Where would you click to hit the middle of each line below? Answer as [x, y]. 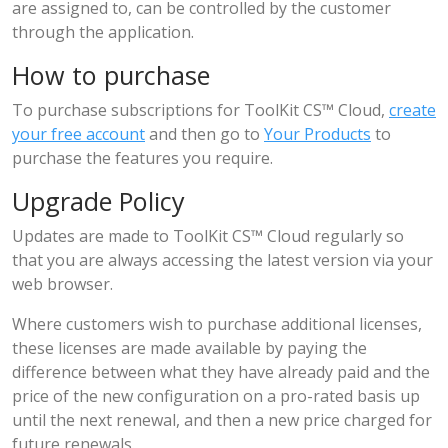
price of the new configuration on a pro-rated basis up [216, 396]
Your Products [317, 134]
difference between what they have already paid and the [221, 372]
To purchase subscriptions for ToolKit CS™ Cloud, [200, 110]
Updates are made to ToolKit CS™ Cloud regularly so [208, 236]
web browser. [62, 284]
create [412, 110]
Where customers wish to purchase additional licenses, [217, 324]
